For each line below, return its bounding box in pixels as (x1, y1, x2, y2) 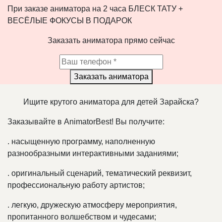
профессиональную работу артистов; (7, 180, 145, 189)
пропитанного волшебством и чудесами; (7, 212, 156, 221)
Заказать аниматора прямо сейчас (47, 36, 175, 45)
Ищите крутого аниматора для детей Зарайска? (23, 97, 199, 106)
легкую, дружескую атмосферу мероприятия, (9, 200, 177, 209)
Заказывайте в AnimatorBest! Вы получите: (7, 117, 165, 126)
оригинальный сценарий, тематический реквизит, (9, 168, 192, 177)
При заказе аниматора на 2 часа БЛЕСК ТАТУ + (7, 4, 183, 13)
